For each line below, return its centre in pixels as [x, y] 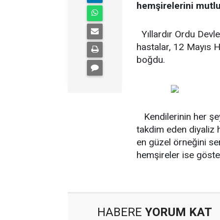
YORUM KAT [177, 212]
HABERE [120, 212]
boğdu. [151, 60]
